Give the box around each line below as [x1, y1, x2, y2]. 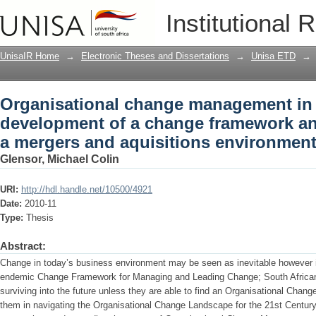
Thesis [26, 212, 54, 223]
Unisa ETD [251, 51, 296, 61]
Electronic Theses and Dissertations [81, 51, 229, 61]
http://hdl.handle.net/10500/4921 [21, 184, 152, 195]
